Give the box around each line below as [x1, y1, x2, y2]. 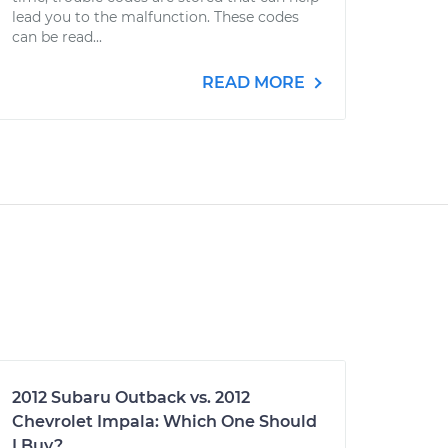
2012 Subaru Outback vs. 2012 [12, 388, 250, 407]
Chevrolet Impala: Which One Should [12, 412, 317, 431]
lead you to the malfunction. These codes [12, 8, 299, 26]
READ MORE [202, 73, 309, 92]
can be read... [12, 28, 102, 46]
